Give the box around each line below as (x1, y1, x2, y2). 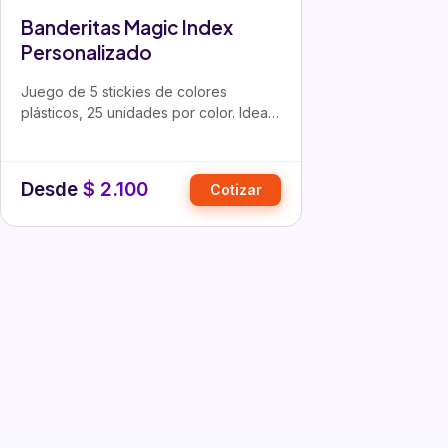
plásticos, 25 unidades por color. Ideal (21, 103, 271, 121)
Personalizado (21, 39, 152, 64)
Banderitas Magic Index (21, 14, 233, 39)
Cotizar (209, 180, 262, 198)
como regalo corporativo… (21, 124, 197, 142)
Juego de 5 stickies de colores (21, 82, 227, 100)
